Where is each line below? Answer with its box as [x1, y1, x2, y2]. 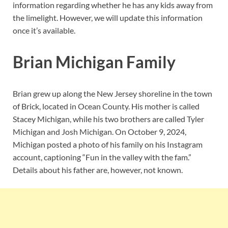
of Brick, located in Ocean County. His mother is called [13, 101, 199, 111]
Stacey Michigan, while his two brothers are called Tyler [13, 113, 204, 124]
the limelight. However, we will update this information [13, 13, 203, 23]
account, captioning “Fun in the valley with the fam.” [13, 152, 191, 162]
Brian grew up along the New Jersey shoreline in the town [13, 88, 212, 98]
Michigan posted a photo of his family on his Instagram [13, 139, 203, 149]
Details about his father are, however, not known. [13, 164, 183, 175]
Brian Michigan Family [13, 52, 176, 72]
